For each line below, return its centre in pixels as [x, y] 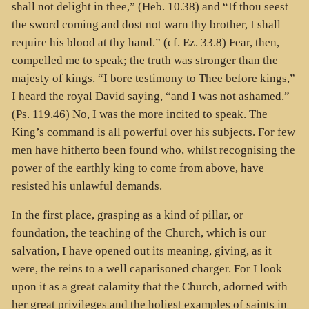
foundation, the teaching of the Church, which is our [139, 233]
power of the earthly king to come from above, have [138, 168]
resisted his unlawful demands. [87, 186]
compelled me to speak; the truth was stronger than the [144, 60]
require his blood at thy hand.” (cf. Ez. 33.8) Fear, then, [145, 42]
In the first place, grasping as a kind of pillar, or [127, 215]
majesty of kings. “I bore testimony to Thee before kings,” [153, 78]
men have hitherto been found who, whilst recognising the [153, 150]
